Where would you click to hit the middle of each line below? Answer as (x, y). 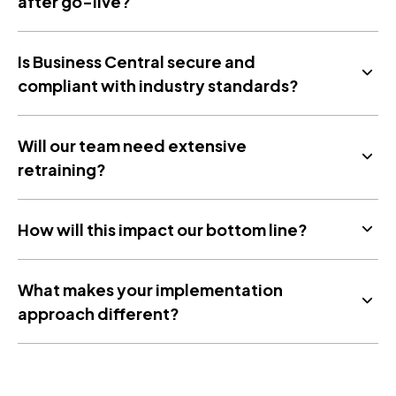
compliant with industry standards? (158, 85)
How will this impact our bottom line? (163, 229)
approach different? (99, 313)
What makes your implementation (150, 289)
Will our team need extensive (132, 145)
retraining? (62, 169)
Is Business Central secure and (137, 61)
